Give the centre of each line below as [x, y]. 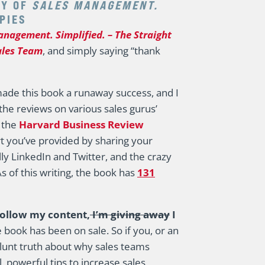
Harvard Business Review [81, 125]
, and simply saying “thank [101, 51]
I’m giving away [130, 214]
